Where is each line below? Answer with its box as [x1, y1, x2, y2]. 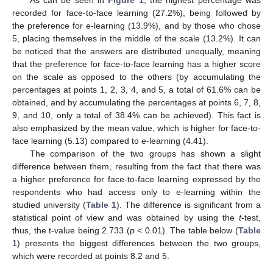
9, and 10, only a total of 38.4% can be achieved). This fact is [12, 110, 261, 121]
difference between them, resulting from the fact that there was [12, 161, 261, 172]
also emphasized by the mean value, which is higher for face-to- [12, 123, 261, 133]
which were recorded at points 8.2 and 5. [12, 251, 169, 261]
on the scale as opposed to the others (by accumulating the [12, 72, 261, 82]
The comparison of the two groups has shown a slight [29, 149, 261, 159]
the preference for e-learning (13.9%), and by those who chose [12, 21, 261, 31]
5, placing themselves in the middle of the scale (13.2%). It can [12, 34, 261, 44]
